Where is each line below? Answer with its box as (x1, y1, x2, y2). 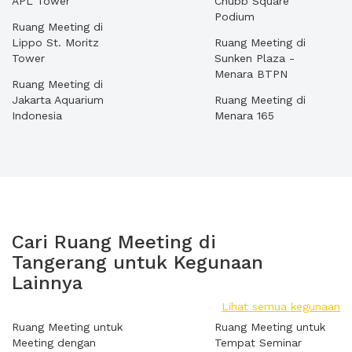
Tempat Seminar (214, 336, 302, 349)
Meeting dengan (12, 336, 96, 349)
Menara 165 (214, 109, 274, 122)
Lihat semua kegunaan (222, 300, 340, 313)
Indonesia (12, 109, 62, 122)
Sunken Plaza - (214, 52, 295, 64)
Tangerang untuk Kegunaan (12, 251, 263, 273)
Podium (214, 10, 255, 23)
